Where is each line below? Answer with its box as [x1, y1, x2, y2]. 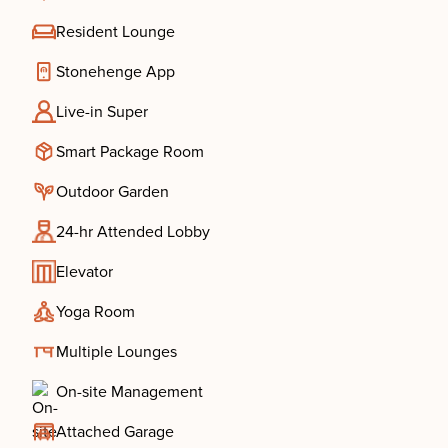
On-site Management [56, 382, 203, 402]
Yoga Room [56, 302, 135, 322]
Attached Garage [56, 422, 174, 442]
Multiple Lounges [56, 342, 177, 362]
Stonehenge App [56, 62, 175, 82]
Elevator [56, 262, 113, 282]
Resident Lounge [56, 22, 175, 42]
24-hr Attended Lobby [56, 222, 210, 242]
